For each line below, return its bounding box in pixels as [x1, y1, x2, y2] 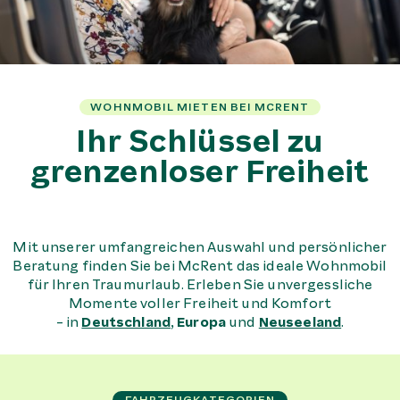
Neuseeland [258, 313, 342, 332]
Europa [177, 313, 227, 332]
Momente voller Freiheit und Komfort [69, 295, 331, 313]
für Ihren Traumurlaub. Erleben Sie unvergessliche [27, 276, 373, 295]
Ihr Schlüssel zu [76, 121, 324, 162]
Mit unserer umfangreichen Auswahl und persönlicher [12, 238, 387, 257]
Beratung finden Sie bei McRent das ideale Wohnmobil [12, 257, 387, 276]
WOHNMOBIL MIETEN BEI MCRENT [90, 100, 310, 115]
